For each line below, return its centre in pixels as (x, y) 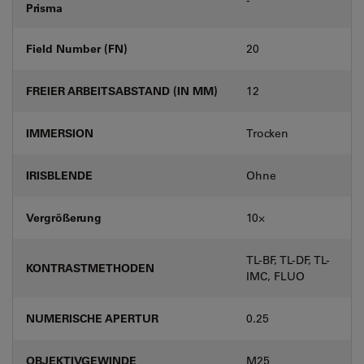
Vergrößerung (64, 217)
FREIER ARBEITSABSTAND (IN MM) (122, 90)
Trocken (267, 133)
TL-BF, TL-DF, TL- (288, 260)
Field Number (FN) (77, 48)
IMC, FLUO (275, 276)
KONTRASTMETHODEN (90, 267)
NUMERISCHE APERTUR (92, 318)
